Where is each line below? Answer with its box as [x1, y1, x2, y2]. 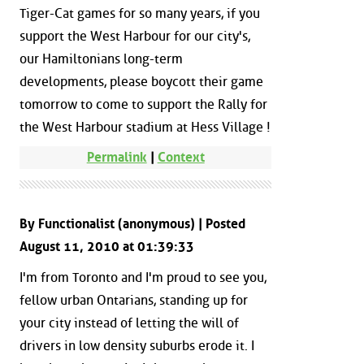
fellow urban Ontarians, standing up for [19, 292, 248, 308]
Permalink [86, 149, 147, 166]
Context [157, 149, 205, 166]
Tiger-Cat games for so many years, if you [19, 5, 260, 21]
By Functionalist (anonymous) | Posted [19, 216, 245, 232]
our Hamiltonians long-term [19, 50, 183, 67]
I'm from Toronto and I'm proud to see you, [19, 269, 266, 285]
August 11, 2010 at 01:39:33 [19, 239, 194, 255]
